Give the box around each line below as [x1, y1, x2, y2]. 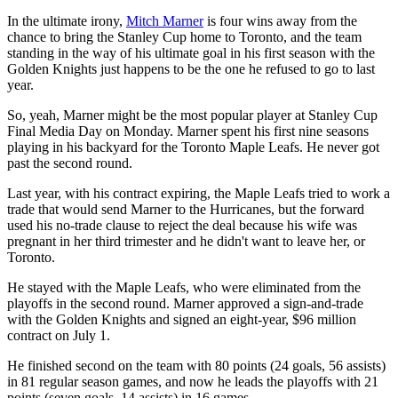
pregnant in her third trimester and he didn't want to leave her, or [7, 233, 365, 249]
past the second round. [7, 155, 132, 171]
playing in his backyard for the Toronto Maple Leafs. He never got [7, 139, 379, 155]
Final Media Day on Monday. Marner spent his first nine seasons [7, 123, 369, 139]
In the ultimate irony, [7, 12, 126, 28]
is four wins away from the [203, 12, 357, 28]
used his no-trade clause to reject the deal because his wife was [7, 217, 357, 233]
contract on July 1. [7, 327, 110, 343]
